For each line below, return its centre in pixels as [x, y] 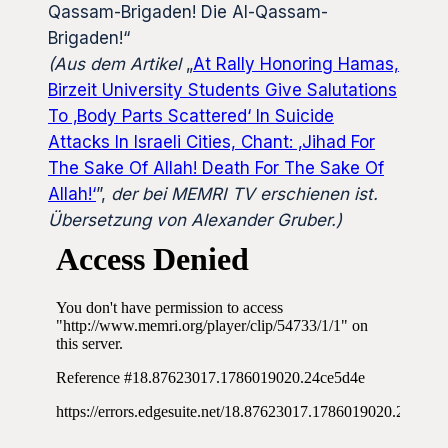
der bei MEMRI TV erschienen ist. [244, 193]
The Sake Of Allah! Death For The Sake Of [216, 167]
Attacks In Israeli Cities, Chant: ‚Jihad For [211, 141]
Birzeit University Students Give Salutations [222, 89]
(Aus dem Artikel [117, 63]
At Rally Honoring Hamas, [296, 63]
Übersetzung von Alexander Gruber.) [195, 219]
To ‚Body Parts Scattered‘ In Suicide [191, 115]
